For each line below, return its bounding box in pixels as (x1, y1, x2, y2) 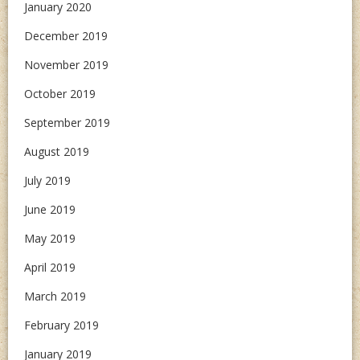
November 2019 (24, 57, 108, 72)
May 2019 (24, 231, 76, 246)
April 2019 (24, 260, 76, 275)
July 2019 (24, 173, 71, 188)
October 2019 (24, 86, 96, 101)
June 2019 (24, 202, 76, 217)
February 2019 (24, 317, 99, 333)
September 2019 (24, 115, 110, 130)
